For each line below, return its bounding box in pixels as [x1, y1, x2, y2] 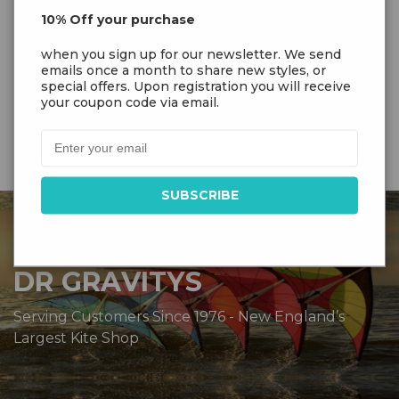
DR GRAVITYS [13, 265, 202, 298]
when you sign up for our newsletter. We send [41, 46, 341, 63]
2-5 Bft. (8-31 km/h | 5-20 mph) [92, 37, 281, 53]
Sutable [23, 37, 70, 53]
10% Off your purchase [41, 12, 195, 28]
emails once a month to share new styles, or [41, 62, 326, 79]
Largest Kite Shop [13, 329, 139, 346]
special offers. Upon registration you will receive [41, 78, 351, 95]
